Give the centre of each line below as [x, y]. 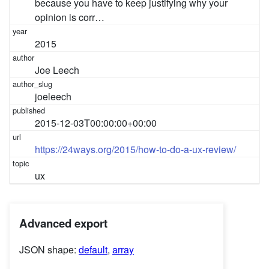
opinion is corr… [70, 17]
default [93, 250]
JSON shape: [49, 250]
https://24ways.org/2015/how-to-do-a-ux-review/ [136, 149]
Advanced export [63, 223]
